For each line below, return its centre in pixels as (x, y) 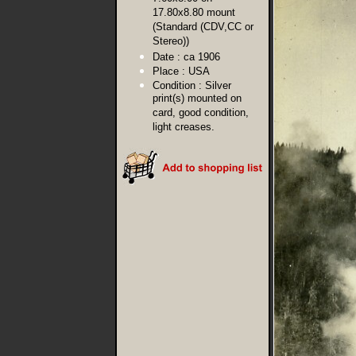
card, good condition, (201, 113)
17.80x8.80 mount (194, 13)
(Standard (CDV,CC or (203, 27)
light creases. (184, 128)
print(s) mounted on (197, 99)
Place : (169, 71)
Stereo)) (171, 42)
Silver (218, 85)
